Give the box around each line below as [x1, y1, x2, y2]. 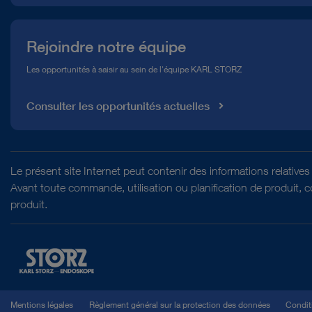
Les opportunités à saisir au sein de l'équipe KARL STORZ [26, 64, 242, 75]
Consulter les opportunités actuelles [26, 99, 210, 113]
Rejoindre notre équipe [26, 37, 186, 56]
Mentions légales [10, 299, 73, 310]
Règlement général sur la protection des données [88, 299, 270, 310]
